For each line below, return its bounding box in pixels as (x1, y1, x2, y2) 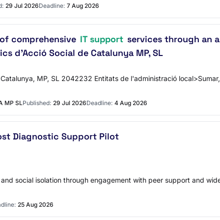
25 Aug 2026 (18, 201, 54, 208)
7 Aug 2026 (67, 2, 99, 9)
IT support (80, 33, 123, 45)
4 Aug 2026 (114, 99, 147, 107)
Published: (23, 99, 51, 107)
